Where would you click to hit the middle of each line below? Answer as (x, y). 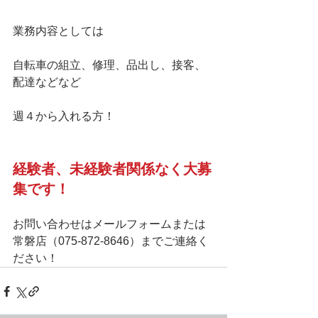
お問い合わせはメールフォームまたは (109, 224)
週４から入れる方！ (64, 116)
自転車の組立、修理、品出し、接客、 (109, 65)
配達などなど (47, 82)
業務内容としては (58, 31)
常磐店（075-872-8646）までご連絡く (111, 241)
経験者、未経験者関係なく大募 (112, 169)
